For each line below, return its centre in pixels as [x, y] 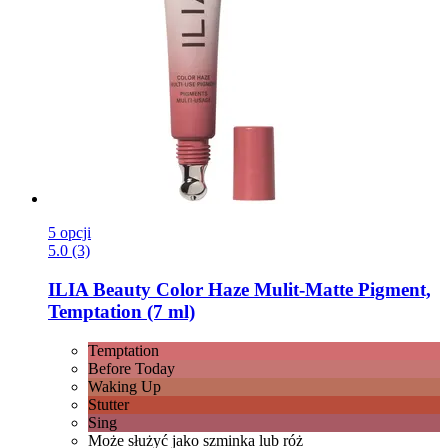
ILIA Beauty [99, 290]
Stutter [108, 404]
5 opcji [69, 233]
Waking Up [124, 386]
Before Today [131, 368]
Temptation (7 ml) [121, 312]
